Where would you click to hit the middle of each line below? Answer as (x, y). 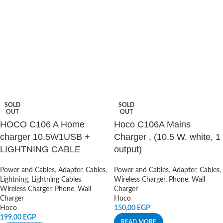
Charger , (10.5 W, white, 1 (167, 137)
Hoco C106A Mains (152, 124)
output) (128, 149)
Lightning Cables (56, 180)
